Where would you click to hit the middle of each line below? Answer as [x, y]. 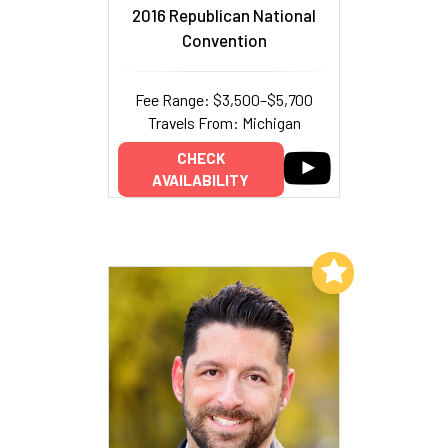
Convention [224, 39]
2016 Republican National [224, 14]
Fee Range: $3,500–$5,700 [224, 99]
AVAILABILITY [200, 180]
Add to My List [257, 270]
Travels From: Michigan [224, 122]
